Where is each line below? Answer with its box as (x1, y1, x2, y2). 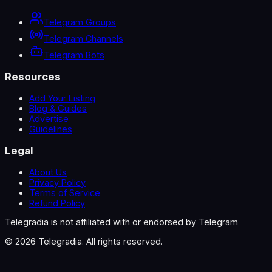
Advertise (29, 114, 69, 124)
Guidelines (29, 124, 72, 135)
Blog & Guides (29, 103, 87, 114)
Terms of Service (29, 187, 100, 198)
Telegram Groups (44, 17, 116, 28)
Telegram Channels (44, 33, 123, 44)
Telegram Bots (44, 50, 104, 61)
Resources (5, 70, 61, 83)
